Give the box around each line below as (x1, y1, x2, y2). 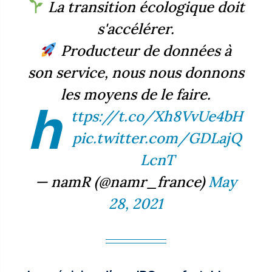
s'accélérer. (97, 19, 175, 38)
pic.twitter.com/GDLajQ (72, 128, 242, 148)
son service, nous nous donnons (27, 63, 244, 82)
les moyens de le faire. (61, 84, 211, 104)
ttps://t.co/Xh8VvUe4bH (71, 106, 243, 126)
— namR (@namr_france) (35, 172, 208, 191)
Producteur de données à (57, 41, 232, 60)
